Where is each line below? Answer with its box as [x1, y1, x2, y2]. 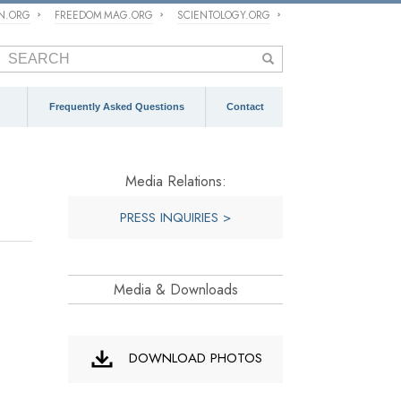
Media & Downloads [113, 279, 238, 300]
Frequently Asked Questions [49, 101, 184, 112]
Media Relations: [124, 171, 226, 192]
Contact [226, 101, 264, 112]
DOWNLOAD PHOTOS [115, 347, 262, 368]
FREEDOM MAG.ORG [55, 7, 154, 23]
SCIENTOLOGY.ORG [177, 7, 270, 23]
